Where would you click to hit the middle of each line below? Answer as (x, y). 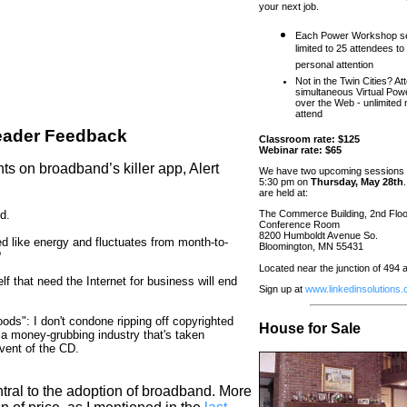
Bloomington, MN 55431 (311, 247)
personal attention (334, 66)
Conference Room (299, 225)
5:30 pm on (285, 181)
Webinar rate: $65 (300, 149)
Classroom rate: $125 (309, 139)
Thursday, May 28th (357, 181)
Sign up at (282, 288)
